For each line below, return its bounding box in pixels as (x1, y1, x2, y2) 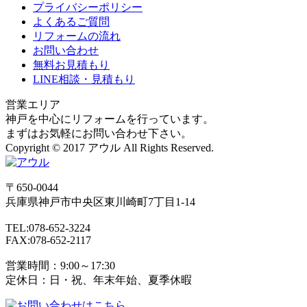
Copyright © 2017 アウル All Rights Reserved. (5, 142, 214, 154)
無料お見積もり (33, 59, 110, 71)
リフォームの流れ (33, 30, 121, 42)
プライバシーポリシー (33, 1, 143, 14)
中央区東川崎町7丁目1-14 (71, 196, 195, 208)
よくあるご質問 (33, 16, 110, 28)
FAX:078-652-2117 (5, 234, 91, 247)
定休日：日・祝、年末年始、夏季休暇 (5, 274, 192, 286)
